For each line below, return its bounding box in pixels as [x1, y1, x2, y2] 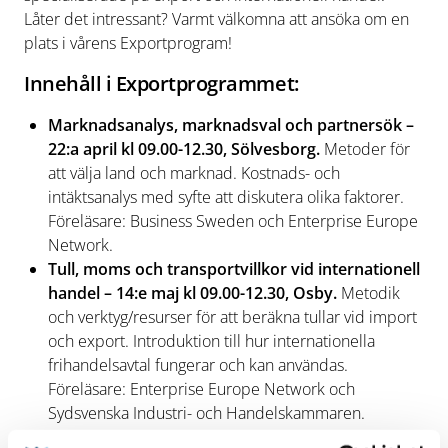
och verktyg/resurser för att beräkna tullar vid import [48, 306, 417, 328]
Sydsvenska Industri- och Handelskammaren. [48, 402, 365, 424]
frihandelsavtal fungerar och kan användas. [48, 354, 348, 376]
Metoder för [320, 138, 410, 160]
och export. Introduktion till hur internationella [48, 330, 375, 352]
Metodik [337, 282, 400, 304]
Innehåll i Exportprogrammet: [24, 70, 299, 97]
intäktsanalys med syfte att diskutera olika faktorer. [48, 186, 404, 208]
